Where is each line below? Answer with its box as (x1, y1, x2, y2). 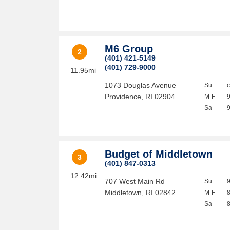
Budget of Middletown (105, 148, 213, 160)
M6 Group (105, 43, 154, 54)
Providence (105, 92, 142, 101)
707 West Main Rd (105, 177, 165, 185)
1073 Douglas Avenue (105, 81, 177, 89)
